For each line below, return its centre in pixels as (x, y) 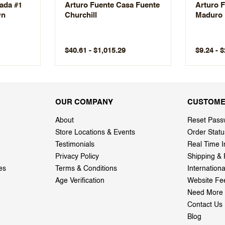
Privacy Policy (77, 156)
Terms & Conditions (86, 168)
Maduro (209, 15)
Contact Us (205, 205)
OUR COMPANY (84, 102)
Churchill (81, 15)
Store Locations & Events (95, 132)
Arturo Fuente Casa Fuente (112, 5)
